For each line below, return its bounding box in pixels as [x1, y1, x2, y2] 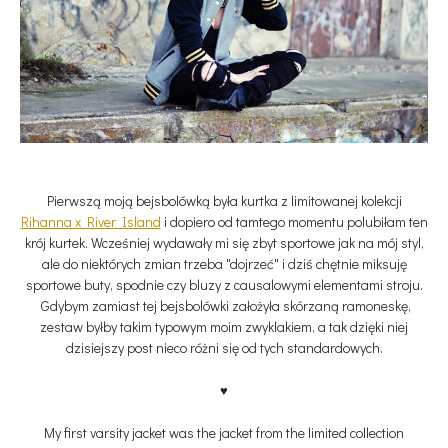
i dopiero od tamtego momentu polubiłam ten [160, 212, 428, 232]
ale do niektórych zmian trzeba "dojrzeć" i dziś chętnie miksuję [41, 254, 407, 274]
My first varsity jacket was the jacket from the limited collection [44, 423, 404, 443]
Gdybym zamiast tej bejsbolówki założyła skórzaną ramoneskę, [37, 296, 411, 316]
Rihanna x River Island [20, 212, 161, 232]
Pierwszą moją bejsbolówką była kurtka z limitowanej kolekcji [46, 191, 402, 211]
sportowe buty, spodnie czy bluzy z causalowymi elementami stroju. [25, 275, 423, 295]
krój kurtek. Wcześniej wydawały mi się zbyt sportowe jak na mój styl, [24, 233, 424, 253]
